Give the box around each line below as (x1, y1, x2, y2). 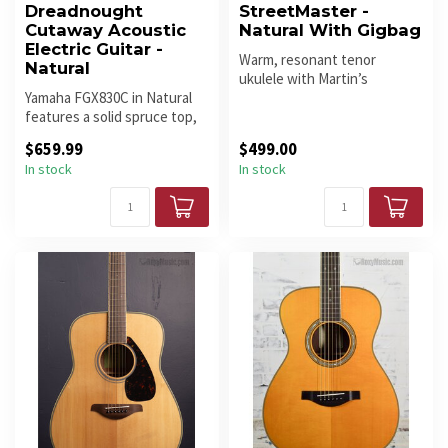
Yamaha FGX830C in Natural (25, 88, 192, 108)
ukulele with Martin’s (239, 69, 368, 89)
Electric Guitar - (25, 39, 163, 60)
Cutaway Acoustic (25, 20, 186, 41)
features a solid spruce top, (25, 107, 197, 127)
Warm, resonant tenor (239, 50, 376, 70)
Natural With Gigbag (239, 20, 421, 41)
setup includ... (239, 107, 325, 127)
